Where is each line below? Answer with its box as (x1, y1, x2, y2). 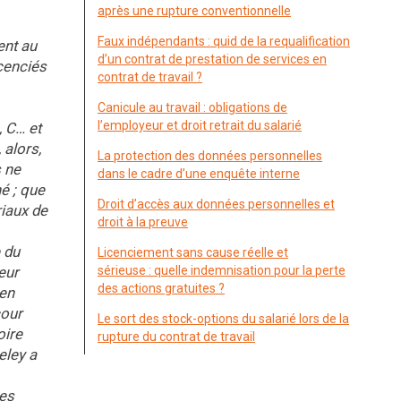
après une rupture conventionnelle (98, 4, 291, 18)
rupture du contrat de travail (98, 329, 255, 344)
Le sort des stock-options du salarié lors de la (98, 311, 349, 326)
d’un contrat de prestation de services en (98, 52, 327, 66)
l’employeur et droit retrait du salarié (98, 118, 302, 132)
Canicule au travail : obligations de (98, 100, 287, 115)
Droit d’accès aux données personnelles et (98, 197, 335, 211)
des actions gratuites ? (98, 281, 225, 295)
